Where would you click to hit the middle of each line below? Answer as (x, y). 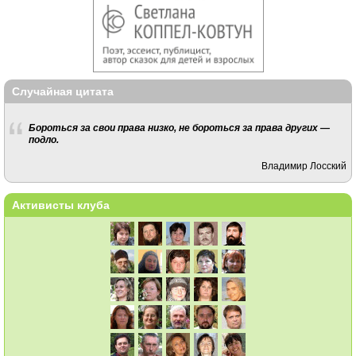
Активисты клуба (61, 205)
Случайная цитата (63, 91)
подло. (43, 140)
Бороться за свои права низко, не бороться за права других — (179, 128)
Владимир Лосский (304, 165)
